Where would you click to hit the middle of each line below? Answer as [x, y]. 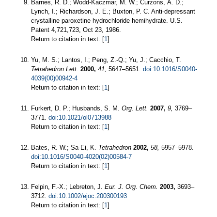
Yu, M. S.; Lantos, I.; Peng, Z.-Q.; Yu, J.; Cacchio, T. [106, 60]
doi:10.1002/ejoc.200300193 [88, 196]
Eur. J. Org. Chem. [131, 187]
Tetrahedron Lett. [55, 69]
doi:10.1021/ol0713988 [80, 117]
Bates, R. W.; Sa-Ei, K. [65, 147]
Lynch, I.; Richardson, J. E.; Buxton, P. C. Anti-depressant [113, 11]
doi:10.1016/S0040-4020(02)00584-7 [81, 157]
